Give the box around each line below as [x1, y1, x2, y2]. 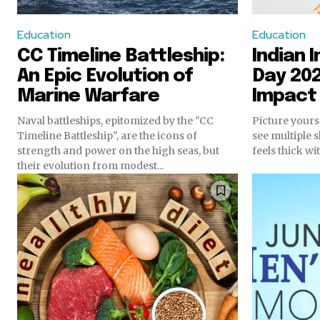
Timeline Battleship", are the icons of [17, 129, 197, 142]
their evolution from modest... [17, 159, 164, 172]
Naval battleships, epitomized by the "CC [17, 114, 214, 127]
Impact [252, 86, 316, 106]
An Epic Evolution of [17, 66, 193, 86]
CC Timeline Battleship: [17, 46, 224, 66]
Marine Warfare [17, 86, 159, 106]
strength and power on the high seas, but [17, 144, 219, 157]
